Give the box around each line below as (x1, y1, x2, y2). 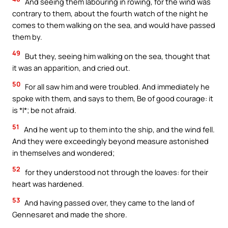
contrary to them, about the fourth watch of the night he (12, 8, 208, 19)
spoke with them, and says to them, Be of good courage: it (12, 93, 213, 104)
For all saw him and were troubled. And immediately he (23, 81, 210, 92)
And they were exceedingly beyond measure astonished (12, 135, 209, 146)
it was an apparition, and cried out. (12, 62, 130, 73)
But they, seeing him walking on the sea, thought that (23, 50, 210, 61)
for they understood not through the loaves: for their (23, 166, 208, 177)
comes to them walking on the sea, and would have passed (12, 20, 215, 31)
